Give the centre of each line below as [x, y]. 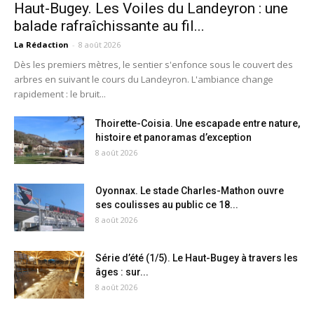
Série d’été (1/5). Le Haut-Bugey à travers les [197, 258]
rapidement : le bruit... [60, 94]
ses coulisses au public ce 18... [167, 204]
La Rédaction [41, 44]
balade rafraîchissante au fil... [109, 26]
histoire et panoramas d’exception [173, 137]
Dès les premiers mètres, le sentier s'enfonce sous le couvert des [153, 64]
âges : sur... [122, 272]
